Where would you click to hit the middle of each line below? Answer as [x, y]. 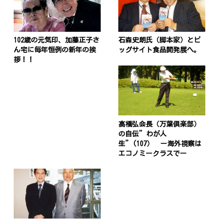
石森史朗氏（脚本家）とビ [159, 40]
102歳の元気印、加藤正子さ [57, 40]
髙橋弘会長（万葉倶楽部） [159, 124]
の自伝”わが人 [142, 134]
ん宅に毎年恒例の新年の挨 [55, 50]
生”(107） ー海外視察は [160, 143]
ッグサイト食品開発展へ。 [159, 50]
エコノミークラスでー [152, 153]
